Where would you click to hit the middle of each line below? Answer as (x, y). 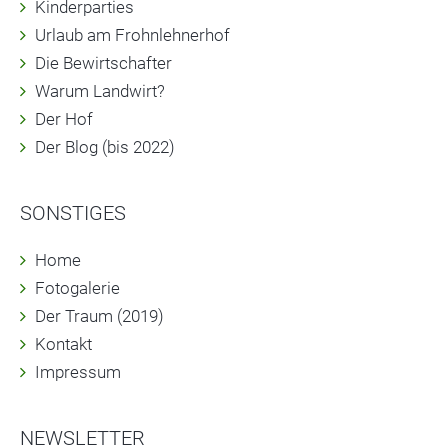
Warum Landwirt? (100, 91)
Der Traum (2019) (99, 316)
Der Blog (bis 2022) (105, 147)
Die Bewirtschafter (103, 63)
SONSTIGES (73, 213)
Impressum (78, 372)
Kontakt (63, 344)
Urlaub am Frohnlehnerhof (132, 35)
